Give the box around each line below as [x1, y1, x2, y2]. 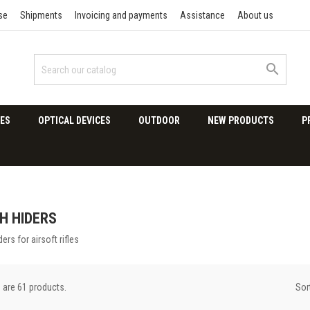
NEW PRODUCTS [208, 115, 274, 126]
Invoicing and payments [75, 10, 167, 21]
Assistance [180, 10, 225, 21]
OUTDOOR [138, 115, 180, 126]
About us [237, 10, 273, 21]
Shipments [20, 10, 62, 21]
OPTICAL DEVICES [38, 115, 111, 126]
